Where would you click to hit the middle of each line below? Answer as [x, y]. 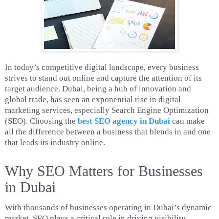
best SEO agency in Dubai [124, 121]
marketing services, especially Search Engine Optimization [107, 110]
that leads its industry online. [55, 142]
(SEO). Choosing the [41, 121]
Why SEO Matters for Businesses [104, 171]
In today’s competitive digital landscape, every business [102, 67]
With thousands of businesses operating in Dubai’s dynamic [108, 207]
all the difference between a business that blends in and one [108, 131]
